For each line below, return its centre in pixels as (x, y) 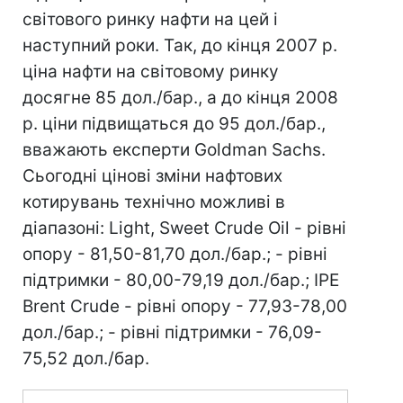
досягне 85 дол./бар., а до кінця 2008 (180, 98)
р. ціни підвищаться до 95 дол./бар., (174, 124)
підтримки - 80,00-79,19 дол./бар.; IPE (181, 280)
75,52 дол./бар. (86, 358)
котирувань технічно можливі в (154, 202)
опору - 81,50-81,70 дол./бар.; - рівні (175, 254)
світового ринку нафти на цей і (150, 19)
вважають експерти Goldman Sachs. (174, 150)
